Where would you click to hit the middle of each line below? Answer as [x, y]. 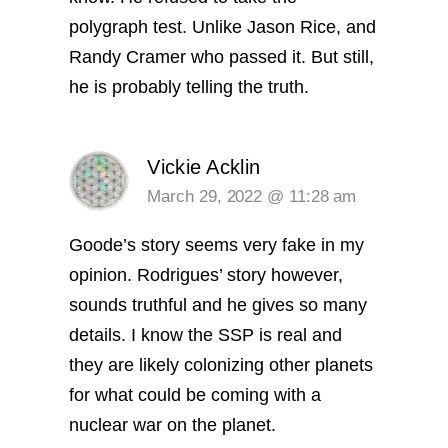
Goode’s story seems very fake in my [217, 245]
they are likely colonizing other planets [221, 365]
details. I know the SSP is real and [206, 335]
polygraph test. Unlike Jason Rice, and [223, 27]
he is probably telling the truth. [189, 87]
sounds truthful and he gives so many [218, 305]
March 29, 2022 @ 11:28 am [252, 196]
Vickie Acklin [204, 167]
